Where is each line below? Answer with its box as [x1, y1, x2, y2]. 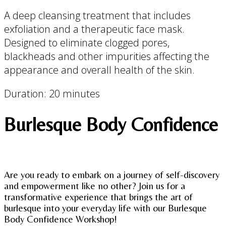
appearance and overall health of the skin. [4, 63, 195, 77]
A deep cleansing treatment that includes [4, 9, 191, 23]
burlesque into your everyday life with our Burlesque [4, 202, 207, 214]
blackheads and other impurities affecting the [4, 49, 209, 64]
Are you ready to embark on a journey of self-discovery [4, 169, 219, 181]
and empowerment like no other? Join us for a [4, 180, 185, 192]
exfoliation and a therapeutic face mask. [4, 22, 185, 36]
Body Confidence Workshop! [4, 213, 117, 225]
